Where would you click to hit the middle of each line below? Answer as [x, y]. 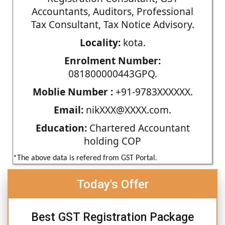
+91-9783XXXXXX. [153, 91]
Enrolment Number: [113, 60]
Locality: [100, 42]
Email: [69, 109]
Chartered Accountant [138, 128]
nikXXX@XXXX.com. [127, 109]
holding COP [113, 141]
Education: [61, 128]
